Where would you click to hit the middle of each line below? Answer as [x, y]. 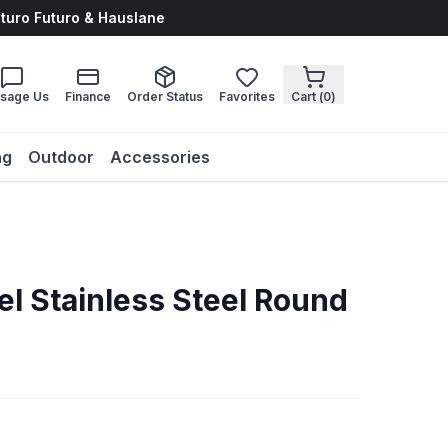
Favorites [247, 96]
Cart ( [307, 96]
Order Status [165, 96]
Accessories [159, 157]
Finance [88, 96]
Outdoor [60, 157]
